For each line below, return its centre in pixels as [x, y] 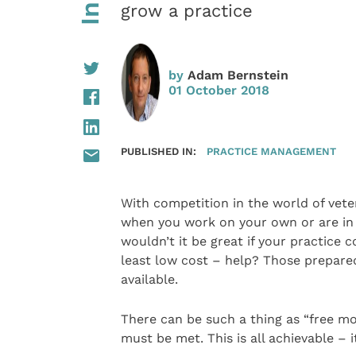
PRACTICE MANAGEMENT [272, 151]
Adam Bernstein [238, 75]
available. [149, 279]
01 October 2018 [219, 90]
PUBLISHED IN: [158, 151]
